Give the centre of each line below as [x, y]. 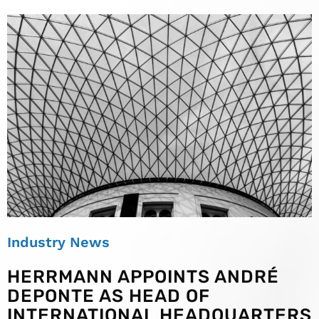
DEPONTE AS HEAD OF [109, 296]
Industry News [58, 242]
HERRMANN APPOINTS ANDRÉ [143, 277]
